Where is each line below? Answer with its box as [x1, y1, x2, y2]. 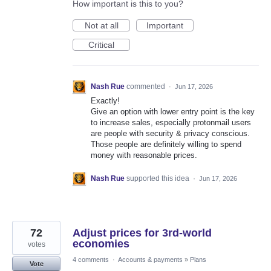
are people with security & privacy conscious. [91, 129, 250, 139]
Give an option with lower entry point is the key [91, 107, 255, 117]
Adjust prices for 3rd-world [73, 226, 212, 239]
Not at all [84, 21, 119, 31]
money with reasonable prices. [91, 151, 197, 160]
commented [126, 82, 167, 91]
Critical [88, 40, 114, 50]
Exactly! [91, 96, 120, 106]
